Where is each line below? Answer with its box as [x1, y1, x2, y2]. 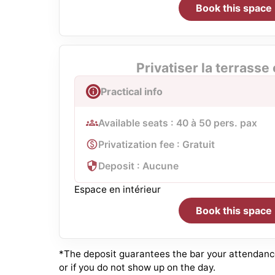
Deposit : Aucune [98, 160, 179, 172]
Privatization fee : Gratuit [98, 138, 215, 150]
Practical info [101, 85, 163, 98]
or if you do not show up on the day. [59, 261, 215, 273]
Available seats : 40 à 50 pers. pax [98, 117, 257, 129]
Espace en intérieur [74, 183, 161, 195]
